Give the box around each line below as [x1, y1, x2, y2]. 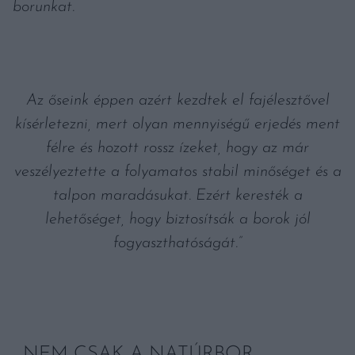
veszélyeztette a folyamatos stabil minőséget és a [13, 164, 342, 181]
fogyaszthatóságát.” [113, 235, 242, 252]
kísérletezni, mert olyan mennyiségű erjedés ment [15, 116, 340, 133]
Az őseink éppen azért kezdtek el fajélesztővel [25, 93, 330, 109]
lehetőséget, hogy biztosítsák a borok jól [44, 212, 311, 228]
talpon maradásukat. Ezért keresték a [52, 188, 303, 204]
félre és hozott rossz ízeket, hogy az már [46, 140, 309, 157]
